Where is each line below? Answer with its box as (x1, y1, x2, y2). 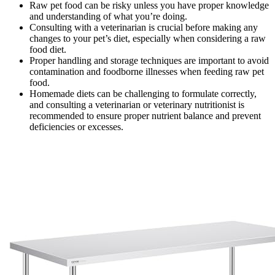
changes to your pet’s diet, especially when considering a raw (29, 33, 266, 44)
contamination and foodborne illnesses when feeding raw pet (29, 66, 264, 77)
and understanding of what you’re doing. (29, 11, 187, 22)
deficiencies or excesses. (29, 122, 123, 133)
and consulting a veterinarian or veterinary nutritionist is (29, 99, 244, 110)
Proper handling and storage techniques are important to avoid (29, 55, 269, 66)
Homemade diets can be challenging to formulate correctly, (29, 88, 257, 99)
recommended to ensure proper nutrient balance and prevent (29, 110, 261, 122)
